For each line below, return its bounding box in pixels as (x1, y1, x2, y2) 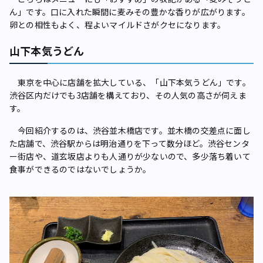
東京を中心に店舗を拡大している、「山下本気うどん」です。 (9, 76, 251, 88)
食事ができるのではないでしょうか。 (9, 163, 151, 175)
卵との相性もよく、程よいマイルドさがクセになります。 (9, 19, 226, 31)
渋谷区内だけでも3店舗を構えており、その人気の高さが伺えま (9, 89, 247, 101)
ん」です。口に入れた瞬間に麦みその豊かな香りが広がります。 (9, 6, 250, 18)
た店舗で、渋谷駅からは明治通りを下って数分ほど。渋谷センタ (9, 137, 249, 149)
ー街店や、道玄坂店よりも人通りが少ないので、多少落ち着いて (9, 150, 251, 162)
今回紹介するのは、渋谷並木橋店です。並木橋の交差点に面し (9, 124, 251, 136)
